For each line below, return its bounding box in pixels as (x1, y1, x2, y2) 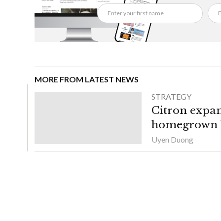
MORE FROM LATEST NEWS (35, 74, 139, 84)
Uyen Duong (151, 134, 193, 144)
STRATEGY (151, 91, 191, 101)
